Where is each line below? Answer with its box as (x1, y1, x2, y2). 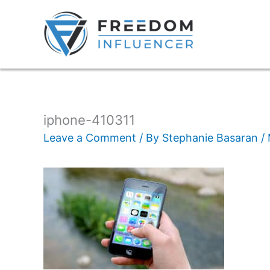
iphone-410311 (43, 112, 135, 128)
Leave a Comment (43, 131, 136, 145)
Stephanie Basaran (162, 131, 261, 145)
